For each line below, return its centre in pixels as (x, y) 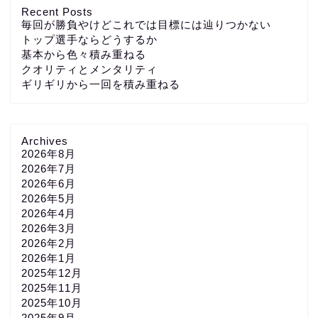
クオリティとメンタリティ (89, 69)
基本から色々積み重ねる (84, 54)
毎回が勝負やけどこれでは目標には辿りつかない (146, 24)
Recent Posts (57, 11)
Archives (45, 141)
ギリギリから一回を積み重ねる (101, 84)
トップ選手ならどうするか (89, 39)
